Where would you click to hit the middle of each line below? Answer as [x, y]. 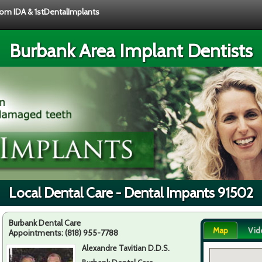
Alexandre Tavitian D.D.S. [126, 248]
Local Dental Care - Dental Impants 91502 [131, 192]
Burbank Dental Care [45, 223]
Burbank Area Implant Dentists [131, 51]
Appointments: [37, 232]
